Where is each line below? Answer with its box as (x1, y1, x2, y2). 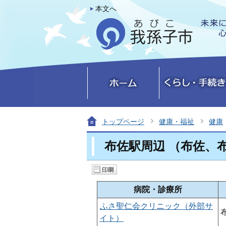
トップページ (102, 118, 144, 126)
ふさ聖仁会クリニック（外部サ (100, 202, 213, 210)
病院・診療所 (133, 185, 182, 194)
